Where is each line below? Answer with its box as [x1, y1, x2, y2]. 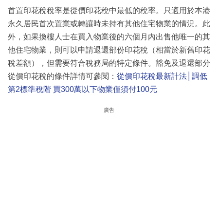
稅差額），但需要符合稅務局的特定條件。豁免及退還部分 [8, 59, 210, 68]
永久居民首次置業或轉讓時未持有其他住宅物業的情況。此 [8, 19, 210, 28]
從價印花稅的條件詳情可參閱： [8, 72, 117, 81]
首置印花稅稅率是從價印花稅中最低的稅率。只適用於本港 [8, 6, 210, 15]
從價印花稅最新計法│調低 [117, 72, 207, 81]
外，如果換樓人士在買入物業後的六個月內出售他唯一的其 [8, 33, 210, 41]
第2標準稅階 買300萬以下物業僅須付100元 [8, 85, 157, 94]
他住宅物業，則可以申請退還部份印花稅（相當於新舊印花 [8, 46, 210, 54]
